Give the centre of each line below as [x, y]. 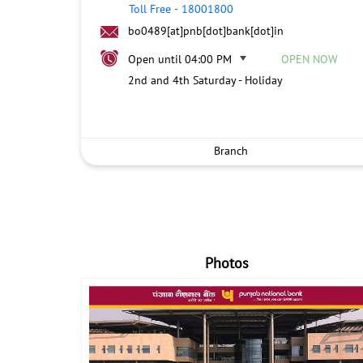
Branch [231, 150]
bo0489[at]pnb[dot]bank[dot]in [205, 31]
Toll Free [149, 9]
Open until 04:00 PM [179, 59]
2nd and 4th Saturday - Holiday [205, 80]
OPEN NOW [309, 59]
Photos [227, 263]
